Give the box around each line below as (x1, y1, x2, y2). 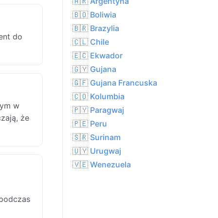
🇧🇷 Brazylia (73, 23, 119, 34)
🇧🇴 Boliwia (73, 10, 116, 20)
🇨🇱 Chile (73, 37, 109, 47)
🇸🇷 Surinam (73, 132, 121, 143)
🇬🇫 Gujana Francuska (73, 78, 157, 88)
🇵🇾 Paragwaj (73, 105, 124, 115)
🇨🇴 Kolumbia (73, 91, 125, 102)
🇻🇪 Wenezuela (73, 160, 131, 170)
